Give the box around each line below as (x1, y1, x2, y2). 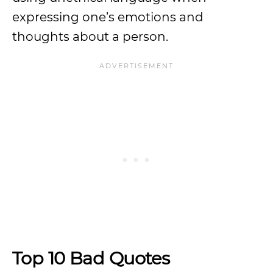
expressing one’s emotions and (12, 10, 204, 24)
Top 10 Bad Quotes (12, 247, 174, 269)
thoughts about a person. (12, 29, 168, 44)
